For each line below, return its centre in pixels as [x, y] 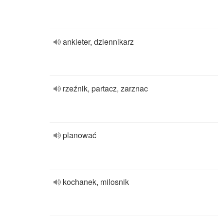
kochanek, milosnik [96, 182]
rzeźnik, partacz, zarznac [105, 88]
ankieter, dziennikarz [98, 42]
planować [80, 135]
